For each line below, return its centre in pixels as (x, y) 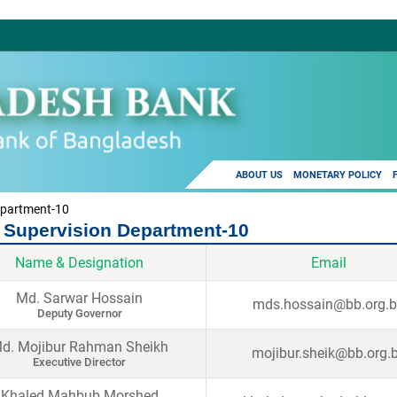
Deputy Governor (79, 313)
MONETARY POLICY (338, 175)
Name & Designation (79, 262)
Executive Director (79, 362)
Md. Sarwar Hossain (79, 298)
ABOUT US (259, 175)
